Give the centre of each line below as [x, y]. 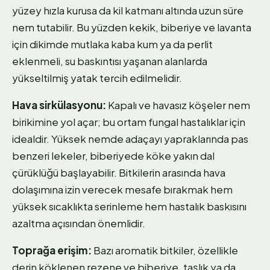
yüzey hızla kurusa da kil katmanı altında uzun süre [128, 10]
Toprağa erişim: [52, 250]
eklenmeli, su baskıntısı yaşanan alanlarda [110, 61]
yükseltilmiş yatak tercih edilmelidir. [97, 77]
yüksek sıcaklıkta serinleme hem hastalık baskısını [129, 206]
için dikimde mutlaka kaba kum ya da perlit [112, 44]
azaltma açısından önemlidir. [79, 223]
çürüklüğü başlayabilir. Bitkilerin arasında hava [119, 172]
